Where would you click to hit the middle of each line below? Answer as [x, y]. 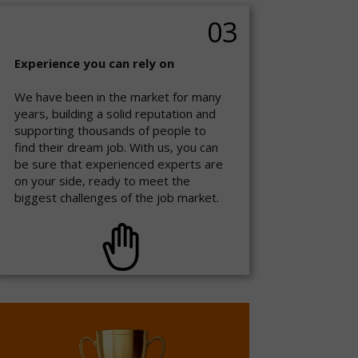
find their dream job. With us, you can [116, 147]
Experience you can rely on [94, 63]
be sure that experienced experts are [119, 164]
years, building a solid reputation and [115, 113]
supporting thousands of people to [110, 130]
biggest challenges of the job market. [117, 197]
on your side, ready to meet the [102, 181]
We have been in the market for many [118, 97]
